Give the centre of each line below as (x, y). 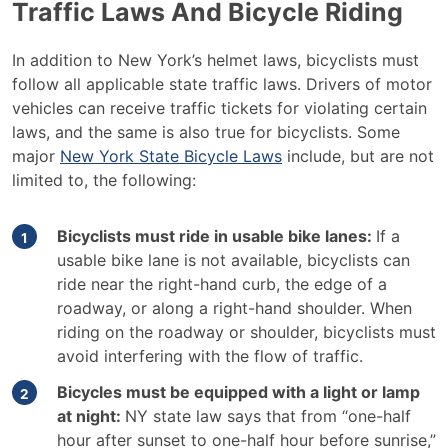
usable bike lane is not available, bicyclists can (233, 260)
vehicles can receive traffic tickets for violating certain (219, 108)
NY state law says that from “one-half (268, 416)
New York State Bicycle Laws (171, 156)
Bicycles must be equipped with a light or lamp (238, 392)
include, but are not (358, 156)
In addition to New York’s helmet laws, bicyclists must (215, 60)
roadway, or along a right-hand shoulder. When (234, 308)
